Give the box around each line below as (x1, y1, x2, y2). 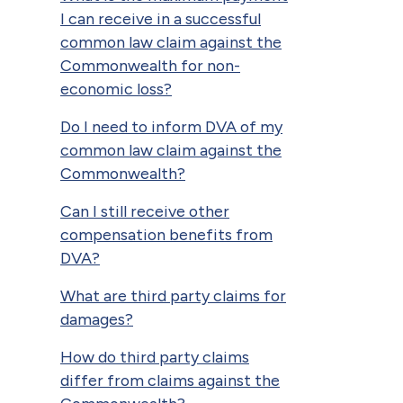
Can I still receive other (60, 201, 229, 220)
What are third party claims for (60, 285, 286, 305)
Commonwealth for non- (60, 55, 240, 75)
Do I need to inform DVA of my (60, 116, 282, 136)
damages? (60, 309, 133, 328)
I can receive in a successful (60, 8, 261, 28)
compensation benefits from (60, 224, 273, 244)
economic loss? (60, 78, 172, 98)
